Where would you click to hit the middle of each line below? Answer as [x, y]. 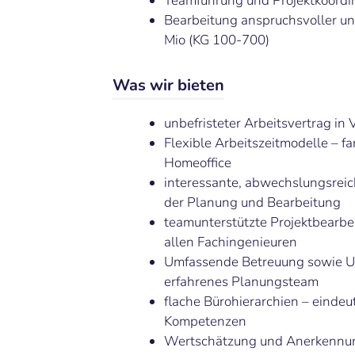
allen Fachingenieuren [231, 242]
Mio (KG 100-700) [217, 40]
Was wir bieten [168, 86]
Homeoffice [198, 163]
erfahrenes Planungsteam [241, 282]
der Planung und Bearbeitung [252, 203]
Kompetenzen [205, 322]
